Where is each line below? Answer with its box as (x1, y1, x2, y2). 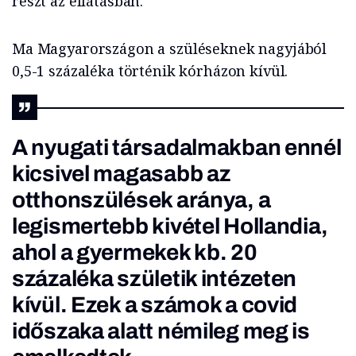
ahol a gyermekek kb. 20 (12, 240, 257, 265)
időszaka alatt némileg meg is (12, 319, 310, 344)
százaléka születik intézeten (12, 266, 297, 292)
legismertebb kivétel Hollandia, (12, 214, 328, 239)
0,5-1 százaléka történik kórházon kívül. (12, 61, 288, 81)
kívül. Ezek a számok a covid (12, 292, 298, 318)
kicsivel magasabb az (12, 161, 231, 187)
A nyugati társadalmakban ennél (12, 135, 342, 161)
